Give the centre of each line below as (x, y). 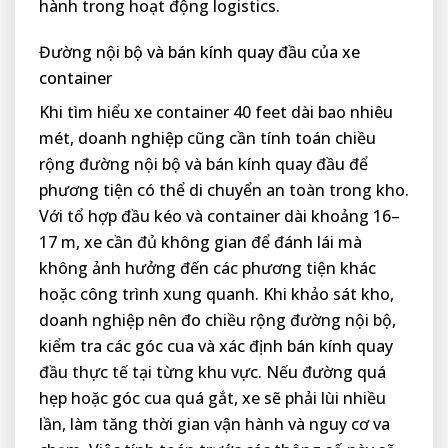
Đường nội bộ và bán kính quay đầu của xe (199, 52)
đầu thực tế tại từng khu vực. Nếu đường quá (212, 372)
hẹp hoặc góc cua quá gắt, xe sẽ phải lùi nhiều (212, 398)
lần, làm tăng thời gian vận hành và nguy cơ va (214, 424)
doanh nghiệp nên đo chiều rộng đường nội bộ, (217, 320)
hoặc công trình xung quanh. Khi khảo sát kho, (216, 294)
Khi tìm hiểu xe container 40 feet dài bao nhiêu (216, 112)
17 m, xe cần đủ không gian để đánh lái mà (200, 242)
